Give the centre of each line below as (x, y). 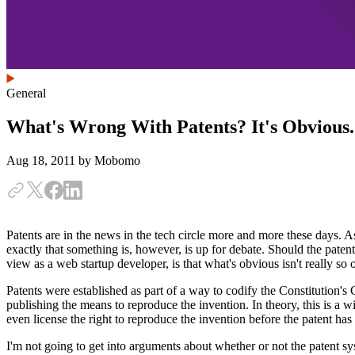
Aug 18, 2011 (42, 160)
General (26, 93)
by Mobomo (109, 160)
